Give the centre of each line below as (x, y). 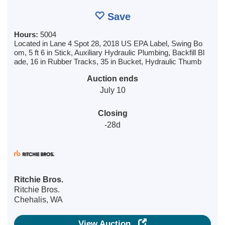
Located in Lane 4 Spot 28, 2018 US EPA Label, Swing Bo (108, 43)
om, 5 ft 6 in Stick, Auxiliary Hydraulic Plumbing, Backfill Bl (109, 52)
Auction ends (113, 78)
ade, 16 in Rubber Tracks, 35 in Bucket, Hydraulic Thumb (108, 61)
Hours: (27, 34)
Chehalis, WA (38, 199)
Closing (113, 113)
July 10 (113, 90)
